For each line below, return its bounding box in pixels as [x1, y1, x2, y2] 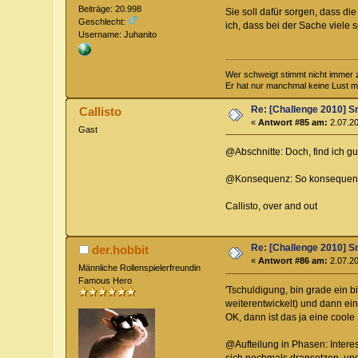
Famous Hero [78, 276, 133, 286]
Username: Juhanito [78, 30, 157, 40]
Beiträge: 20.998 [78, 4, 142, 14]
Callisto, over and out [225, 200, 317, 212]
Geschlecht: [78, 17, 129, 27]
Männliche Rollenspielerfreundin [78, 263, 201, 273]
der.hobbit [91, 243, 149, 257]
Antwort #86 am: [258, 256, 328, 266]
